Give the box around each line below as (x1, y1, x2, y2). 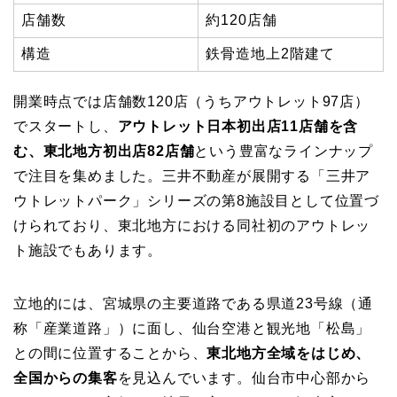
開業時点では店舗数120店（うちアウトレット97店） (13, 94, 370, 110)
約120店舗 (206, 12, 277, 28)
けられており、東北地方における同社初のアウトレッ (13, 218, 371, 234)
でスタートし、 (13, 119, 118, 135)
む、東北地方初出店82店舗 (13, 144, 195, 160)
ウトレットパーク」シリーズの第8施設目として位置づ (13, 193, 379, 209)
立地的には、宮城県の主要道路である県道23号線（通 (13, 296, 373, 312)
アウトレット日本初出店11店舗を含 (117, 119, 359, 135)
